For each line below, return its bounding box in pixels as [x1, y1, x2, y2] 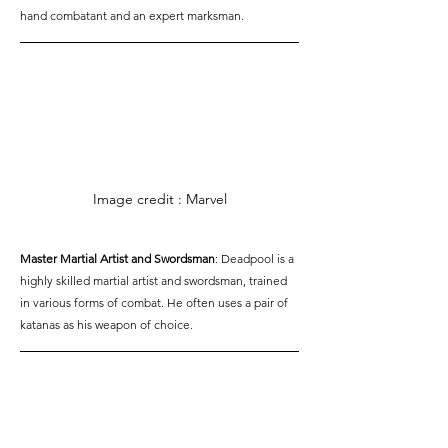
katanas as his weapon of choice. [20, 317, 193, 333]
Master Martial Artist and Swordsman [20, 251, 215, 267]
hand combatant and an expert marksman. [20, 8, 244, 24]
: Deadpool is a [215, 251, 297, 267]
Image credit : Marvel [92, 190, 227, 209]
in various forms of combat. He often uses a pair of [20, 295, 291, 311]
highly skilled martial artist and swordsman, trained [20, 273, 290, 289]
